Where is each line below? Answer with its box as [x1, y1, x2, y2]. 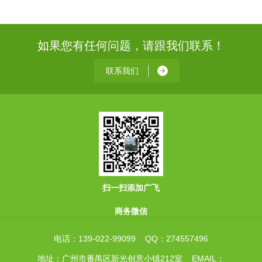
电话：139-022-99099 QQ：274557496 [54, 234, 208, 244]
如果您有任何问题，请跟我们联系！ [37, 39, 225, 53]
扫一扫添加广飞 [102, 183, 160, 193]
